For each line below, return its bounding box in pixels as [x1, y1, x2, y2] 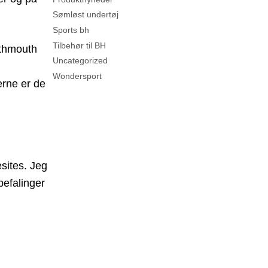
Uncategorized [53, 56, 108, 66]
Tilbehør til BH [53, 40, 106, 50]
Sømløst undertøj [53, 10, 119, 20]
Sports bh [53, 25, 90, 35]
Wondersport [53, 71, 102, 81]
